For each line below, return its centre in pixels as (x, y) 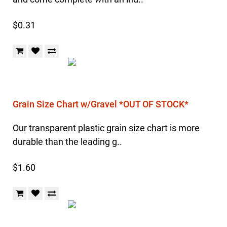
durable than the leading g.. (67, 142)
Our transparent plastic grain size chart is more (106, 128)
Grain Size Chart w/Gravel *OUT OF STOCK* (101, 104)
